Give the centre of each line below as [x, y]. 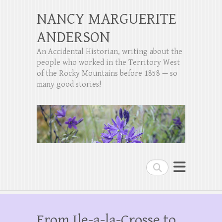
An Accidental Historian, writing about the [110, 52]
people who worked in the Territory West [108, 63]
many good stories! [69, 84]
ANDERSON [73, 37]
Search [159, 166]
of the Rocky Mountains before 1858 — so [107, 74]
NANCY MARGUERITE [107, 19]
